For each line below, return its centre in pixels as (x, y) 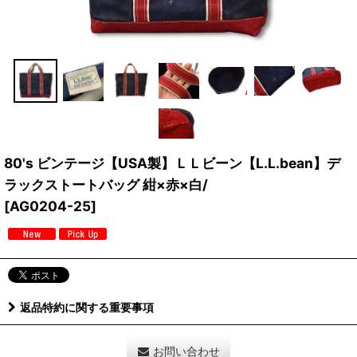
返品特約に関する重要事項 (87, 307)
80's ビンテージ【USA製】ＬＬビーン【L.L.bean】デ (172, 163)
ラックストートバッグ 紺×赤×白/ (106, 184)
